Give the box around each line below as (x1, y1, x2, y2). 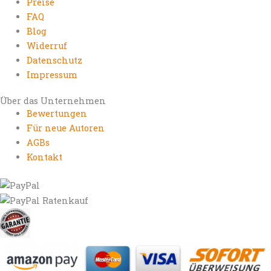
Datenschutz (26, 54, 82, 66)
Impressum (26, 68, 77, 80)
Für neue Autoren (26, 122, 105, 134)
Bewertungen (26, 107, 87, 119)
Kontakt (26, 151, 62, 163)
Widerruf (26, 39, 67, 51)
